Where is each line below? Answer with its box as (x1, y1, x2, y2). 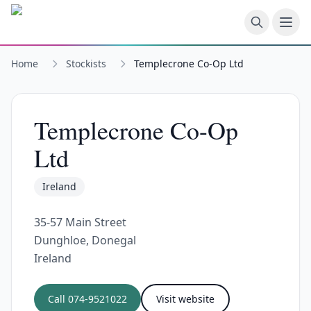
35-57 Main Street (34, 215, 126, 230)
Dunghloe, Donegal (34, 233, 136, 248)
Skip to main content (10, 6, 119, 21)
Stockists (66, 57, 106, 70)
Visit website (156, 292, 215, 305)
